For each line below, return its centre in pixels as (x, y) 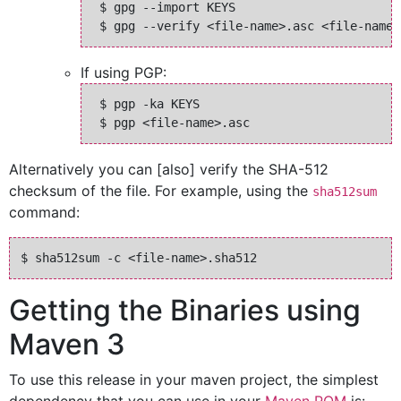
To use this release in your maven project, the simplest (194, 380)
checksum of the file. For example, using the (161, 191)
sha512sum (345, 192)
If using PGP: (124, 73)
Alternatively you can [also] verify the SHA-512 (169, 169)
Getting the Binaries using (185, 310)
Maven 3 (67, 344)
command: (44, 212)
